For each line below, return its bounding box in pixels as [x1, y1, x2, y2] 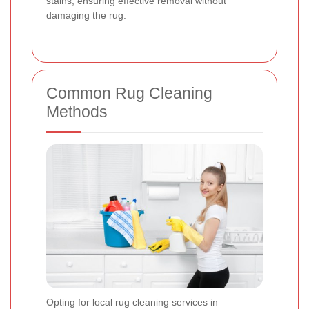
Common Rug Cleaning [46, 83, 212, 102]
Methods [46, 102, 108, 121]
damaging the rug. [46, 9, 126, 21]
